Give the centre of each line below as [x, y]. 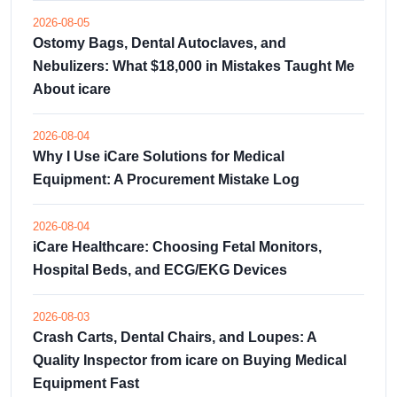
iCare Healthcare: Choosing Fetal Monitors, [177, 246]
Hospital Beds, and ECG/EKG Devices [160, 269]
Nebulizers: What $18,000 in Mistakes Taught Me [194, 66]
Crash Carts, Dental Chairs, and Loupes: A [175, 337]
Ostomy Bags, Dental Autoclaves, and [160, 43]
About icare [72, 89]
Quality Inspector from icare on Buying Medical [190, 360]
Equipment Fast [86, 383]
